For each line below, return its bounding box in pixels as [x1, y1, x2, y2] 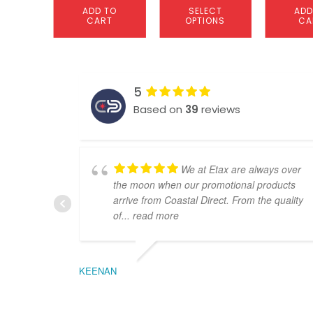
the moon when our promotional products [113, 177, 296, 191]
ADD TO [82, 4, 117, 17]
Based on [133, 101, 185, 117]
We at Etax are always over [181, 161, 301, 176]
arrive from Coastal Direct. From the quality [113, 192, 303, 207]
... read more [122, 208, 179, 222]
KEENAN [79, 263, 117, 277]
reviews [198, 101, 240, 117]
